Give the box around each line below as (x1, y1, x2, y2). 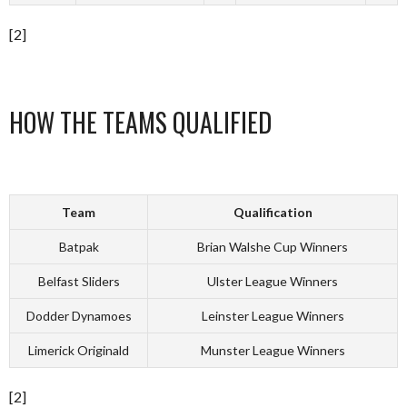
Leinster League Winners (201, 308, 344, 323)
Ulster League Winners (207, 273, 338, 289)
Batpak (58, 239, 99, 254)
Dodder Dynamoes (25, 308, 132, 323)
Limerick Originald (28, 342, 129, 358)
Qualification (233, 204, 313, 220)
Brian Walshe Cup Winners (197, 239, 348, 254)
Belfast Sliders (37, 273, 120, 289)
